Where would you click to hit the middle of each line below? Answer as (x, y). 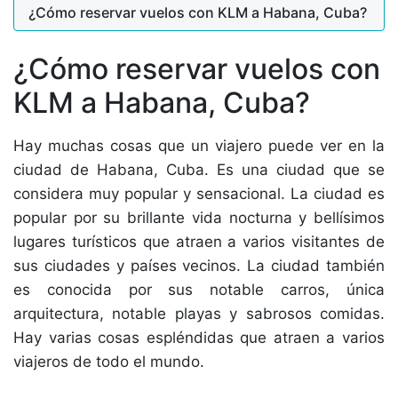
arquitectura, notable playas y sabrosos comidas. (199, 314)
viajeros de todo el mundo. (111, 362)
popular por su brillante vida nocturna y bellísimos (199, 218)
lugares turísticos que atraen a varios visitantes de (199, 242)
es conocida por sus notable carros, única (199, 290)
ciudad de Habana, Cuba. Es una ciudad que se (199, 170)
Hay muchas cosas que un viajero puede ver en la (199, 146)
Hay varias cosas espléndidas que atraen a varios (199, 338)
